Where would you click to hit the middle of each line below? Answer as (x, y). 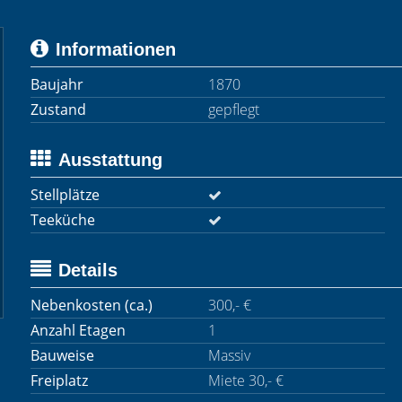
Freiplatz (59, 380)
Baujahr (57, 84)
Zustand (58, 109)
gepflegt (233, 109)
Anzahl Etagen (78, 330)
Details (88, 270)
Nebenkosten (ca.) (92, 305)
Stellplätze (65, 195)
